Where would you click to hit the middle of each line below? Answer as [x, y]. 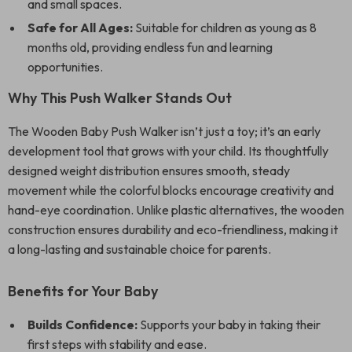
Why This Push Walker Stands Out [120, 98]
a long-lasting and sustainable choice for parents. [139, 249]
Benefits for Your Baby [83, 291]
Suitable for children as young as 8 [225, 27]
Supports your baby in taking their [229, 324]
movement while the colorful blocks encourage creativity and [171, 190]
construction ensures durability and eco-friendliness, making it [173, 229]
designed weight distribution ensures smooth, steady [149, 170]
